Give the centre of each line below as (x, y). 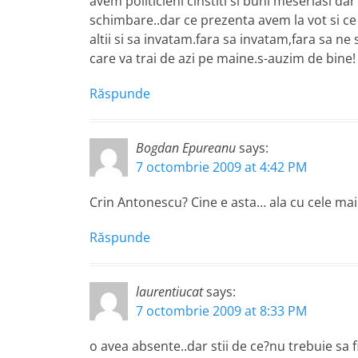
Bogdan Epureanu (186, 148)
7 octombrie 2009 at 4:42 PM (221, 167)
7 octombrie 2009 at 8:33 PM (221, 311)
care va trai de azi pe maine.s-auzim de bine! (223, 58)
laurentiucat (169, 292)
